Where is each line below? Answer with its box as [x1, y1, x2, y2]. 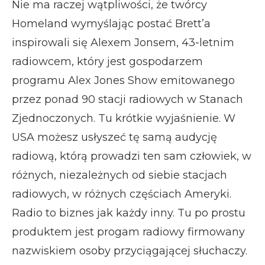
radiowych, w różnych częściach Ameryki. [12, 187, 231, 201]
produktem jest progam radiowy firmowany [12, 225, 245, 238]
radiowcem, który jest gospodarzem [12, 54, 203, 68]
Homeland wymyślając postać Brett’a [12, 17, 211, 30]
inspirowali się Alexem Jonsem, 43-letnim [12, 35, 234, 49]
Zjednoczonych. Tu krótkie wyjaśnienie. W [12, 111, 235, 125]
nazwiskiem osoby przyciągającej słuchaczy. [12, 244, 247, 257]
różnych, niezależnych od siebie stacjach [12, 168, 227, 182]
